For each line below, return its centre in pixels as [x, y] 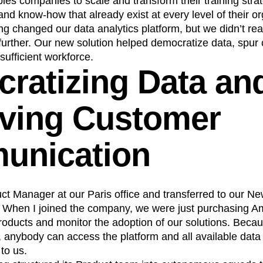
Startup [66, 14]
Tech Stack [108, 14]
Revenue [28, 14]
